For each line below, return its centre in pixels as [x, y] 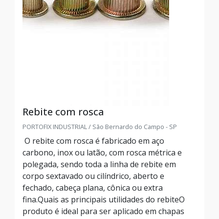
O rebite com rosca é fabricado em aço [93, 141]
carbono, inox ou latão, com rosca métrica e [102, 153]
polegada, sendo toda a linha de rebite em [99, 164]
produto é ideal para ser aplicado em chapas [103, 211]
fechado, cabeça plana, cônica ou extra [93, 188]
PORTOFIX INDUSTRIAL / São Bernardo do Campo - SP [100, 127]
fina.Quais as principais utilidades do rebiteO [104, 199]
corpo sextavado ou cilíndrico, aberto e [93, 176]
